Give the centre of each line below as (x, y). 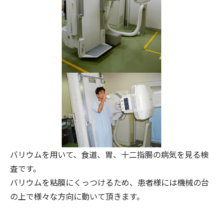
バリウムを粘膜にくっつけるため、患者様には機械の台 (110, 182)
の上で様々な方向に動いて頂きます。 (77, 196)
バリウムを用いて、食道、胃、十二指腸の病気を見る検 (109, 154)
